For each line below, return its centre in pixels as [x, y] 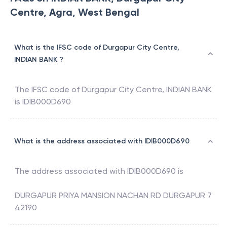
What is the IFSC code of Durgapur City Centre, [97, 48]
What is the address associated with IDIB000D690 [102, 141]
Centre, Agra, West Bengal [75, 12]
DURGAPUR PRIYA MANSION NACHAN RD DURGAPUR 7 [113, 196]
